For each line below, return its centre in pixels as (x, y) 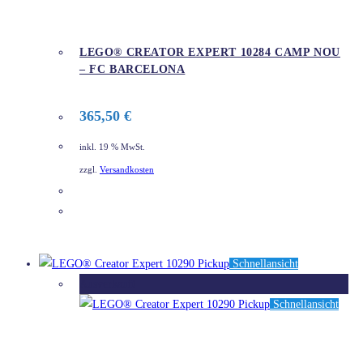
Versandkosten (127, 170)
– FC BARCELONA (132, 70)
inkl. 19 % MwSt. (112, 147)
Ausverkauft (107, 284)
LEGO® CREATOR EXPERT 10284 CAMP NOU (210, 53)
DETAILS (116, 211)
